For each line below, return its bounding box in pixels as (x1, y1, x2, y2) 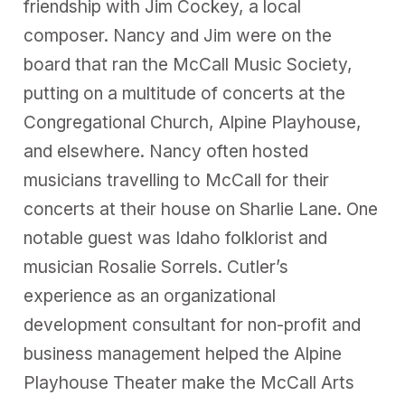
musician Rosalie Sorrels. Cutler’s (24, 256, 289, 278)
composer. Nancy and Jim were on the (24, 24, 333, 46)
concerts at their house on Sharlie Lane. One (24, 198, 379, 220)
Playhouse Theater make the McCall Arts (24, 372, 355, 393)
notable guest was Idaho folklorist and (24, 227, 328, 249)
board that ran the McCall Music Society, (24, 53, 353, 75)
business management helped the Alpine (24, 343, 343, 364)
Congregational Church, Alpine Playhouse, (24, 111, 363, 133)
